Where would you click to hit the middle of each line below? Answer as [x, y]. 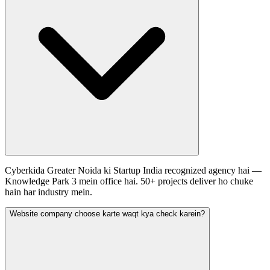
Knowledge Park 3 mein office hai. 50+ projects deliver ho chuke [129, 181]
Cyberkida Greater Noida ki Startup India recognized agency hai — [133, 170]
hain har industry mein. [49, 192]
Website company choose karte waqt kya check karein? [107, 213]
